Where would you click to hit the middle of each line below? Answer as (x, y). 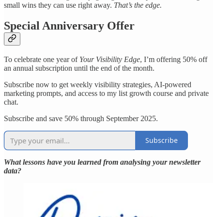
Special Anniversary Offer (69, 25)
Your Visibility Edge (110, 59)
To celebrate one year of (42, 59)
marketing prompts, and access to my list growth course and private (106, 93)
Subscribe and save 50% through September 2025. (81, 118)
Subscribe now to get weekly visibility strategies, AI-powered (98, 84)
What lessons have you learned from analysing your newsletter (102, 162)
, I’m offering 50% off (174, 59)
